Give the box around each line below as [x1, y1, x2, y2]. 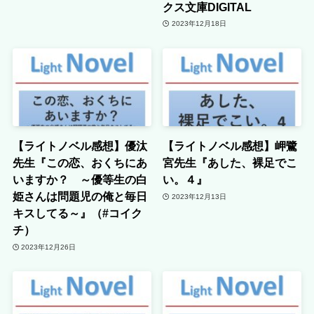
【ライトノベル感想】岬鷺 [163, 139, 298, 153]
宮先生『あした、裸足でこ [163, 156, 298, 170]
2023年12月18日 [171, 20, 226, 28]
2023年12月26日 [21, 243, 76, 251]
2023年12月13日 [171, 192, 226, 200]
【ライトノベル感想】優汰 [12, 139, 147, 153]
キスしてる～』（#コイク [12, 207, 142, 220]
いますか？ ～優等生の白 [12, 173, 147, 186]
